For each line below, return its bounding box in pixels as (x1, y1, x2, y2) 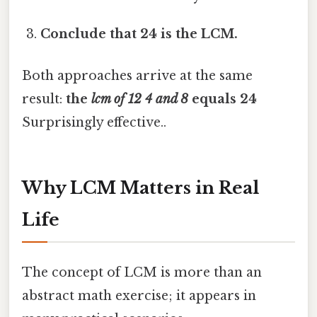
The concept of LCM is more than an (22, 265, 262, 281)
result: (22, 91, 66, 108)
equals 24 (188, 91, 257, 108)
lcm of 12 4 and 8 (91, 91, 188, 108)
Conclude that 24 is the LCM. (40, 26, 238, 42)
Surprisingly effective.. (22, 115, 166, 131)
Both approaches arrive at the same (22, 68, 253, 84)
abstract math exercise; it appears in (22, 288, 256, 304)
